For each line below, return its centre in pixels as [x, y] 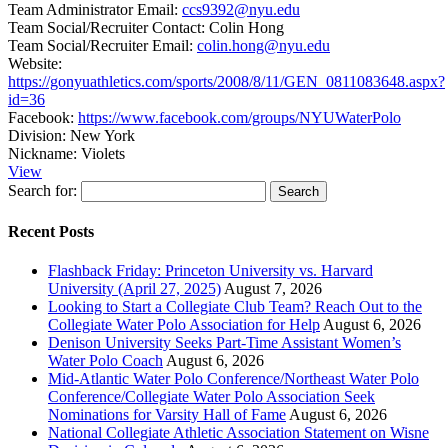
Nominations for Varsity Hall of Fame [167, 415]
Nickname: [42, 153]
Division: [37, 135]
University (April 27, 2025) [134, 289]
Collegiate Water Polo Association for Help [184, 325]
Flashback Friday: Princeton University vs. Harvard [210, 271]
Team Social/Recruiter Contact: [106, 27]
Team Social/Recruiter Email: [100, 45]
